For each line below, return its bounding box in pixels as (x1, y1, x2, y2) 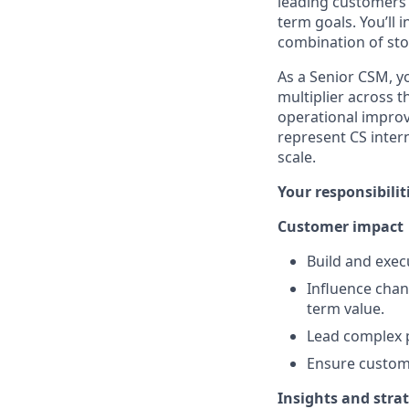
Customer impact (278, 216, 404, 236)
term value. (307, 299, 384, 319)
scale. (278, 147, 316, 167)
